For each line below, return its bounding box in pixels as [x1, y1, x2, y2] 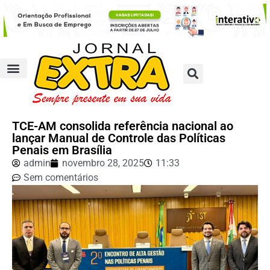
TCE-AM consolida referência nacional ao [12, 118, 233, 133]
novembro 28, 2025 [62, 157, 144, 169]
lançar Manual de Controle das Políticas [12, 130, 225, 145]
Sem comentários [24, 171, 98, 183]
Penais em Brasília [12, 142, 112, 157]
